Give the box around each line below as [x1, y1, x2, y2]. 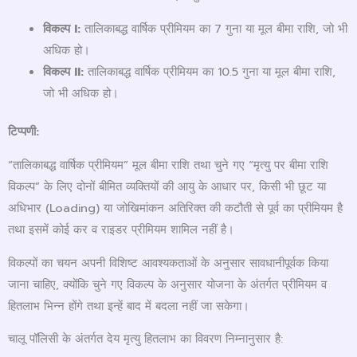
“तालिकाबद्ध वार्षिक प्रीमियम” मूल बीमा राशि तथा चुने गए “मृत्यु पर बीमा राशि [8, 155, 328, 174]
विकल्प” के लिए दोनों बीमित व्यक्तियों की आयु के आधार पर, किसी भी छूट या [8, 177, 326, 195]
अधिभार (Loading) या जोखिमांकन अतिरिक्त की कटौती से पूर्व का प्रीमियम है [8, 198, 343, 217]
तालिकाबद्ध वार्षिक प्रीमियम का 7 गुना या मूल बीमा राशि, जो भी [80, 19, 347, 37]
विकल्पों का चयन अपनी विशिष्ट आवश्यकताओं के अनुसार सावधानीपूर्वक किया [8, 253, 328, 272]
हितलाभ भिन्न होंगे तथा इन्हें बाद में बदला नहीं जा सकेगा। [8, 296, 249, 315]
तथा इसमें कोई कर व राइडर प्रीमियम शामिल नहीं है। [8, 220, 234, 238]
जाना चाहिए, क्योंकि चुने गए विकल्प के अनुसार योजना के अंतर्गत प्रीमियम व [8, 275, 327, 293]
